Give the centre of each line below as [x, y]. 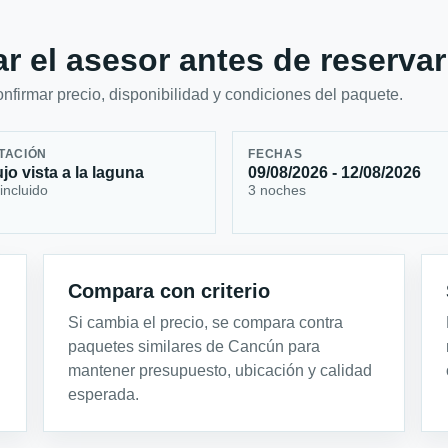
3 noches [277, 190]
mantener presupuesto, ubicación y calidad [220, 370]
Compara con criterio [169, 290]
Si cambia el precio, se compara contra [206, 322]
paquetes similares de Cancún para [194, 346]
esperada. [104, 394]
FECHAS [275, 154]
